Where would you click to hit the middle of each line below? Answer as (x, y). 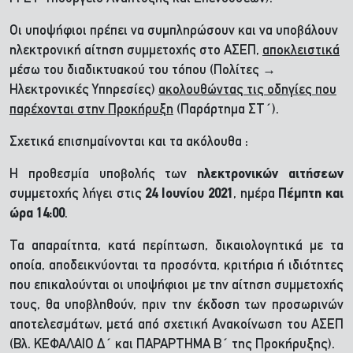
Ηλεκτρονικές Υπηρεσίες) (84, 90)
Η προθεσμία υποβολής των (104, 175)
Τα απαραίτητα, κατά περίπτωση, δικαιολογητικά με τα (176, 246)
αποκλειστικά (301, 51)
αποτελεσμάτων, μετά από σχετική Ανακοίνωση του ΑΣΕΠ (176, 325)
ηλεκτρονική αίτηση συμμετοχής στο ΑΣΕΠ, (136, 51)
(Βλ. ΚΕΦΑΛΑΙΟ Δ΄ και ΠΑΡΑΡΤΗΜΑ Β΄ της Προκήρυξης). (172, 345)
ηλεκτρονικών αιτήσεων (271, 175)
